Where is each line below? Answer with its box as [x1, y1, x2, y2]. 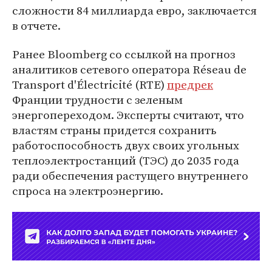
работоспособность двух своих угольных [12, 137, 239, 153]
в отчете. [12, 18, 61, 33]
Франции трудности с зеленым [12, 92, 183, 107]
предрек [167, 76, 213, 92]
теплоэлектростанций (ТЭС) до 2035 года [12, 152, 239, 168]
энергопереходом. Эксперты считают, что [12, 107, 244, 123]
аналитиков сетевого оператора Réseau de [12, 61, 246, 77]
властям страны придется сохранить [12, 122, 216, 138]
